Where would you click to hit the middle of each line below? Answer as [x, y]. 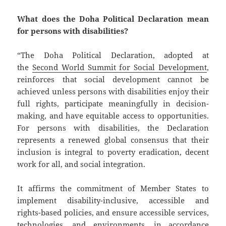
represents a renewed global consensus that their [113, 139]
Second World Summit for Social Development [120, 67]
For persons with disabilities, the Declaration [113, 127]
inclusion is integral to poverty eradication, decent [113, 152]
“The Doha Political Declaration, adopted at [113, 55]
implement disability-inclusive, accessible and [113, 200]
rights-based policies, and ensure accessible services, [113, 212]
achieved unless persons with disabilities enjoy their [113, 91]
